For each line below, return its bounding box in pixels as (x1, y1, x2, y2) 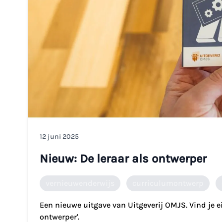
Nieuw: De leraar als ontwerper (40, 151, 207, 166)
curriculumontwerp (132, 178, 204, 188)
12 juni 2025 (40, 132, 79, 141)
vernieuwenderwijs (46, 178, 114, 188)
